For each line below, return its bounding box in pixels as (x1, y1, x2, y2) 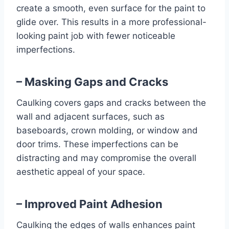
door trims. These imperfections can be (16, 139, 178, 149)
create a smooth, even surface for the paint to (16, 3, 205, 13)
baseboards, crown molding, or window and (16, 125, 198, 135)
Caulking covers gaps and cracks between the (16, 98, 206, 108)
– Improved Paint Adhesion (16, 197, 163, 211)
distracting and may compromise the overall (16, 153, 196, 163)
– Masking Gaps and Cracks (16, 75, 168, 88)
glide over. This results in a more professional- (16, 17, 207, 27)
